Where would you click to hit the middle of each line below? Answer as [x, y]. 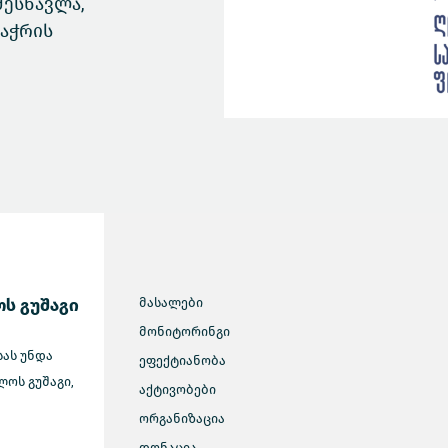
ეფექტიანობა [182, 360]
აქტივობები [177, 389]
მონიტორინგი [184, 331]
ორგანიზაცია [182, 418]
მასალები [171, 302]
